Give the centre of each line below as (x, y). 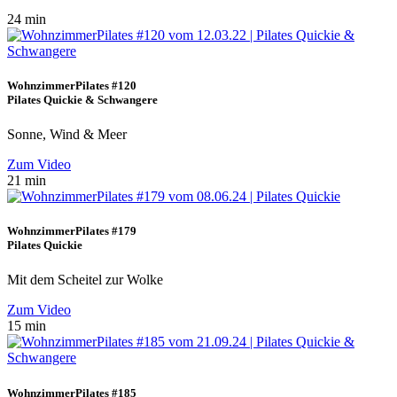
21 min (27, 181)
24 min (27, 19)
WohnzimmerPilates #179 (72, 231)
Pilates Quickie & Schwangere (82, 99)
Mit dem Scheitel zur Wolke (85, 280)
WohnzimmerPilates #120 (72, 85)
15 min (27, 326)
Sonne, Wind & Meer (67, 135)
